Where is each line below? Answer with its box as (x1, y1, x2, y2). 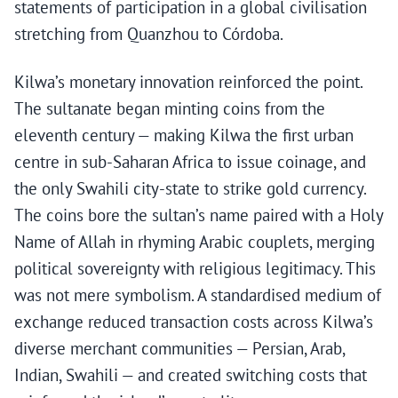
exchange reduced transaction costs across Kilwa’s (14, 311, 373, 333)
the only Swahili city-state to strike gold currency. (14, 178, 366, 200)
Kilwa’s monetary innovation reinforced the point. (14, 71, 362, 93)
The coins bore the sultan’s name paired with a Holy (14, 204, 383, 227)
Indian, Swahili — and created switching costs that (14, 364, 367, 386)
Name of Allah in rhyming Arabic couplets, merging (14, 231, 375, 253)
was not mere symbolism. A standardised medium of (14, 284, 381, 306)
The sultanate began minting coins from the (14, 98, 325, 120)
